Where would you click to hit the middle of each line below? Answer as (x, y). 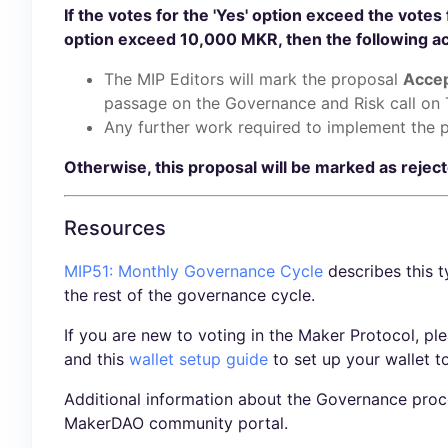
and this (96, 359)
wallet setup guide (198, 359)
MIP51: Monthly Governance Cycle (193, 271)
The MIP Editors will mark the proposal (253, 78)
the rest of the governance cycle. (189, 295)
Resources (115, 228)
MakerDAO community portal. (176, 423)
